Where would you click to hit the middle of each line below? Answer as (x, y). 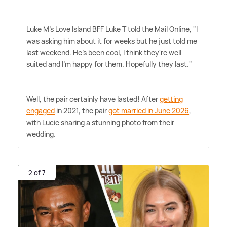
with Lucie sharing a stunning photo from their (100, 122)
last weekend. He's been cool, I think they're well (104, 52)
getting (171, 99)
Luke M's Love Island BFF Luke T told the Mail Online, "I (112, 29)
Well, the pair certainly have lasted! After (93, 99)
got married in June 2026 (149, 110)
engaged (41, 110)
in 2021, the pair (82, 110)
